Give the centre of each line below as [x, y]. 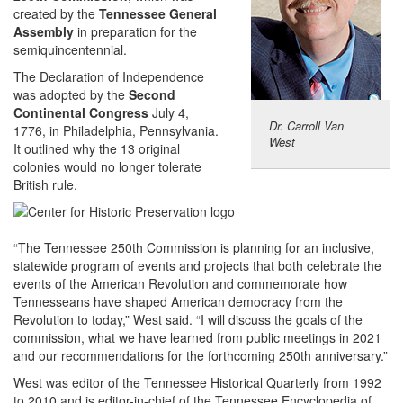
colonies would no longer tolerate [107, 166]
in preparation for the [135, 31]
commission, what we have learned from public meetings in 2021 [197, 337]
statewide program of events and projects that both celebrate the [197, 265]
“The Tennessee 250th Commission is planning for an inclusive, [194, 247]
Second [152, 94]
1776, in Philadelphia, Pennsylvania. [116, 130]
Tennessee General [158, 13]
